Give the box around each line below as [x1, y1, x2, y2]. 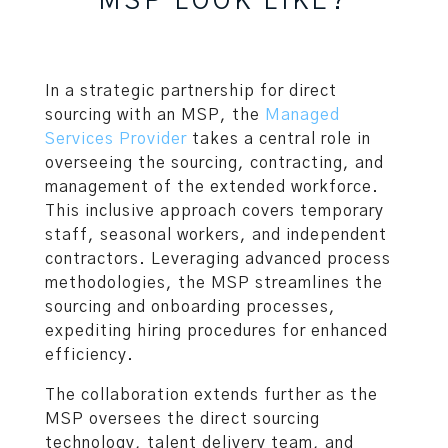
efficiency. [45, 347, 134, 364]
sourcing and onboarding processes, [45, 299, 336, 316]
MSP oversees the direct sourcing [45, 411, 320, 428]
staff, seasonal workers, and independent [45, 227, 387, 244]
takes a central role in [187, 131, 371, 148]
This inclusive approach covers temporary [45, 203, 384, 220]
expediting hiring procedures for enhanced [45, 323, 388, 340]
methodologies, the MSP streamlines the [45, 275, 383, 292]
